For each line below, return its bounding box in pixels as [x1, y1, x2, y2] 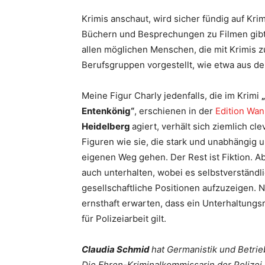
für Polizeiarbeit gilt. [82, 213, 166, 224]
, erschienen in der [134, 105, 215, 117]
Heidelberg [82, 121, 132, 132]
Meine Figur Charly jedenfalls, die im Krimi [82, 90, 261, 101]
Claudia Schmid [82, 244, 151, 255]
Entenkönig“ [82, 105, 134, 117]
